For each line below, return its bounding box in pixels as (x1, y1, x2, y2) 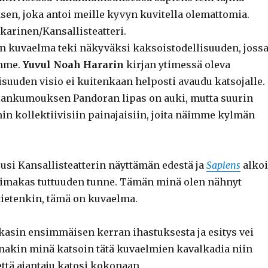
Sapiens (206, 159, 240, 171)
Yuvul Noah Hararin (22, 58, 124, 71)
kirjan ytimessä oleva (123, 58, 230, 71)
